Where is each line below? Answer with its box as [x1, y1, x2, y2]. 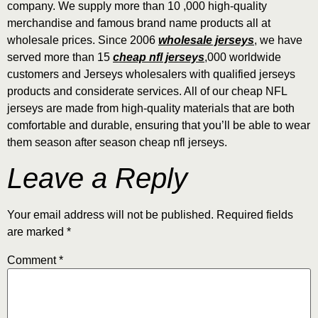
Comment [7, 253, 59, 266]
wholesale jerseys [158, 33, 254, 46]
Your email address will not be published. [7, 209, 214, 221]
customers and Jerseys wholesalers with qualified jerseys [7, 67, 295, 80]
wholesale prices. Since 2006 [7, 33, 158, 46]
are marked [7, 226, 67, 238]
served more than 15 [7, 50, 113, 63]
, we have [254, 33, 302, 46]
